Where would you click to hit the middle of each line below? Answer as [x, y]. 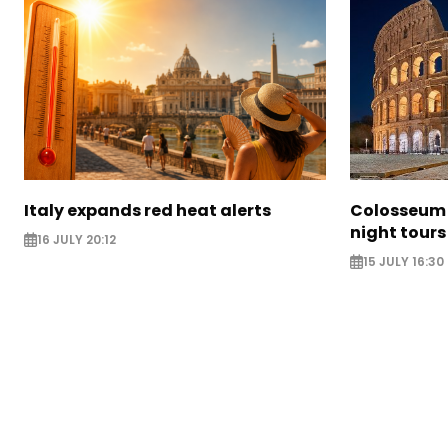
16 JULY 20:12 [76, 240]
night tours [397, 233]
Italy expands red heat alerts [147, 211]
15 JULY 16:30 [403, 262]
